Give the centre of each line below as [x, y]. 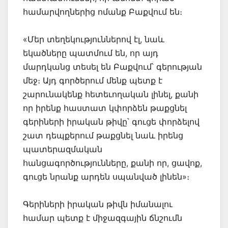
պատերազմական [63, 149]
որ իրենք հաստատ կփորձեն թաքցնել [105, 108]
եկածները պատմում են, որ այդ [91, 53]
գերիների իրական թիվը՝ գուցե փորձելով [111, 121]
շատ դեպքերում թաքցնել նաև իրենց [103, 135]
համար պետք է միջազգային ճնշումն [103, 218]
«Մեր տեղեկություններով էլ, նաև [94, 39]
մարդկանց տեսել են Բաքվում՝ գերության [112, 66]
